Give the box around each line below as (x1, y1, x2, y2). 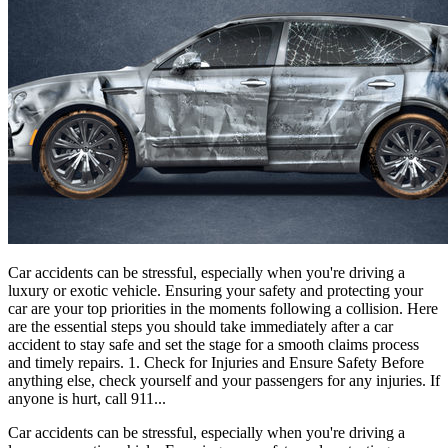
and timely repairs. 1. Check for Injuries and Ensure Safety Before (8, 353, 424, 371)
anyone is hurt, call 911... (8, 389, 166, 407)
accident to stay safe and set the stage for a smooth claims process (8, 335, 419, 353)
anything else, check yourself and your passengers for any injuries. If (8, 371, 440, 389)
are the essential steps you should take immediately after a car (8, 317, 393, 335)
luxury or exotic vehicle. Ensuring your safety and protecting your (8, 281, 423, 299)
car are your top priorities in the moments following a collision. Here (8, 299, 438, 317)
